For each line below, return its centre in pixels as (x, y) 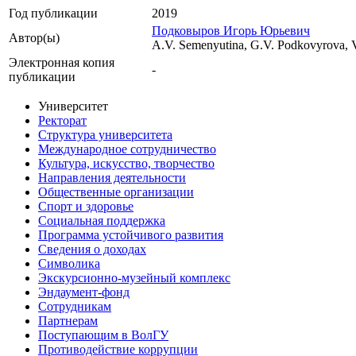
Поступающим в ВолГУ (103, 335)
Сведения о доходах (92, 250)
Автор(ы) (34, 38)
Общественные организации (116, 192)
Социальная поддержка (102, 221)
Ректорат (62, 121)
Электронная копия (62, 63)
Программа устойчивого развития (131, 235)
